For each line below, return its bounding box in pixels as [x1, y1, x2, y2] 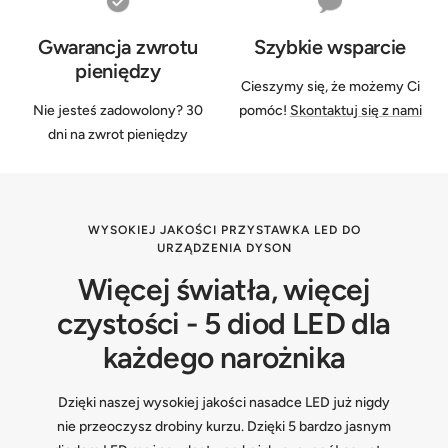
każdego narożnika [102, 339, 346, 377]
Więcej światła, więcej [78, 271, 370, 309]
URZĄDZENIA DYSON [156, 241, 292, 256]
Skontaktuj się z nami [289, 102, 422, 120]
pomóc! [238, 102, 290, 120]
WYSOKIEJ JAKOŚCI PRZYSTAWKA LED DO [87, 223, 361, 238]
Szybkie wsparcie [253, 35, 407, 60]
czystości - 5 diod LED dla [57, 305, 391, 343]
